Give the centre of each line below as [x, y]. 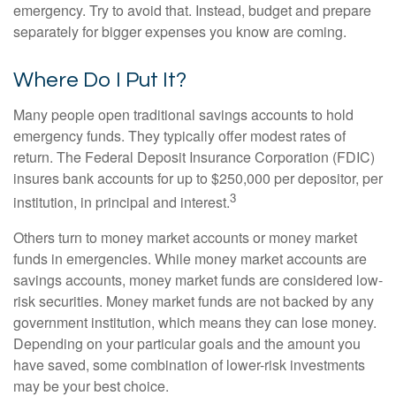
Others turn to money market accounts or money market [185, 237]
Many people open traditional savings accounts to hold [183, 115]
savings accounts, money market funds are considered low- [198, 279]
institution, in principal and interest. [122, 202]
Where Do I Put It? [100, 80]
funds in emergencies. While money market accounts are [190, 258]
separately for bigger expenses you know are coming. [180, 32]
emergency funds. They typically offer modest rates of [179, 136]
